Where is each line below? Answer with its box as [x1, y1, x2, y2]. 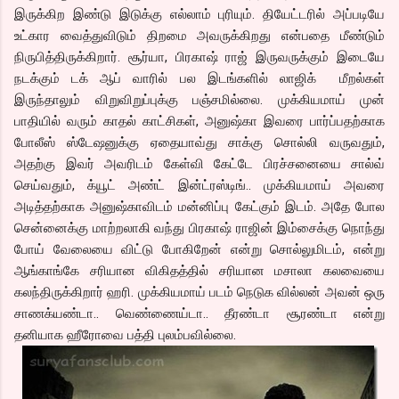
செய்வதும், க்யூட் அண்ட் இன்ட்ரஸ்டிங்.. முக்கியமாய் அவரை [14, 177, 385, 194]
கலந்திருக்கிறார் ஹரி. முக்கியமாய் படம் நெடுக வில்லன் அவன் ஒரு [14, 284, 385, 301]
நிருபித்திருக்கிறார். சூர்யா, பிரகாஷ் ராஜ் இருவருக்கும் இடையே [14, 49, 385, 66]
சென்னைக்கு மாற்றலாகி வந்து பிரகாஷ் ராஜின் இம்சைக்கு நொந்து [14, 220, 385, 237]
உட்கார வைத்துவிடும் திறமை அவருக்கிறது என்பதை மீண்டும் [14, 28, 385, 45]
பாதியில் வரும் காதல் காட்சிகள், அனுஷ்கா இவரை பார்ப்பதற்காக [14, 113, 385, 130]
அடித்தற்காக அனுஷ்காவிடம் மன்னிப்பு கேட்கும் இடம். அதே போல [14, 199, 385, 216]
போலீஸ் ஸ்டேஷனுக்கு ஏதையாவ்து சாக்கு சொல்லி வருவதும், [14, 134, 385, 151]
